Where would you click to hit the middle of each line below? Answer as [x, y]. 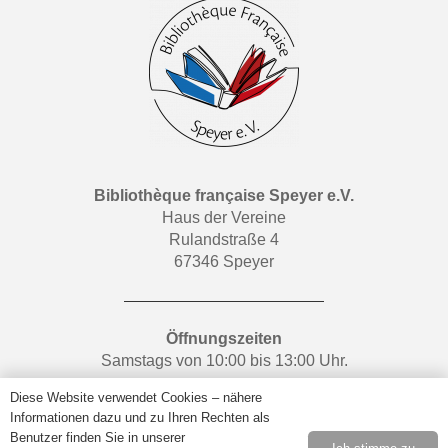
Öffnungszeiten [224, 339]
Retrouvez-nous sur [186, 399]
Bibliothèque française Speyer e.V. [224, 195]
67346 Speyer [224, 261]
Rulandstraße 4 [224, 239]
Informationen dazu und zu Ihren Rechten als [140, 417]
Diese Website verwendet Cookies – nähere [136, 397]
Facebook [293, 399]
